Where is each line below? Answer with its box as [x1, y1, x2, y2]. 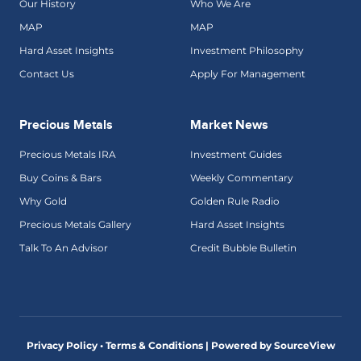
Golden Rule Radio [190, 195, 280, 208]
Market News [190, 118, 268, 134]
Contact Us [19, 68, 74, 81]
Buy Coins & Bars [19, 172, 102, 185]
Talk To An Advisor [19, 242, 108, 255]
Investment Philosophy [190, 44, 304, 57]
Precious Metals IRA [19, 148, 116, 161]
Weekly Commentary [190, 172, 293, 185]
